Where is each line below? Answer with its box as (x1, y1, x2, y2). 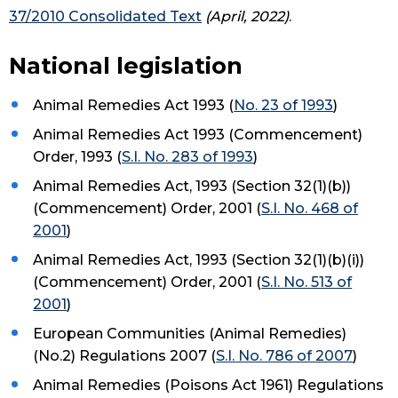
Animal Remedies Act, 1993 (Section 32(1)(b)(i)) (33, 251, 365, 269)
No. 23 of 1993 (234, 97, 334, 115)
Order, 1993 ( (33, 148, 123, 166)
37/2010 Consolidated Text (9, 8, 202, 26)
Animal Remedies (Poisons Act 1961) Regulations (33, 377, 385, 394)
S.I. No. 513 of (261, 274, 353, 291)
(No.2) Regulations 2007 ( (33, 347, 217, 365)
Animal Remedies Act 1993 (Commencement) (33, 126, 363, 144)
